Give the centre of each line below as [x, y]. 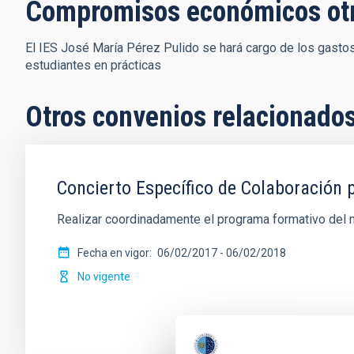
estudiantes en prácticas [93, 65]
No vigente [104, 277]
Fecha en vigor [113, 253]
